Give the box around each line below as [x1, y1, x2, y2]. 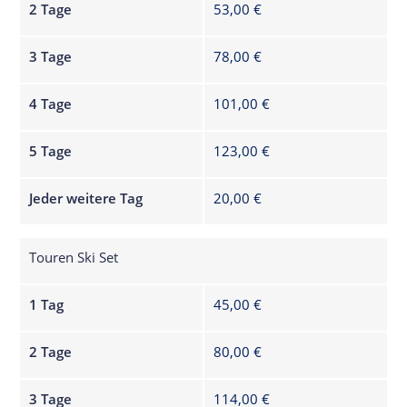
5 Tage [29, 141, 73, 160]
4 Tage [29, 94, 73, 113]
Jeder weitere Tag [29, 188, 144, 207]
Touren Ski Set [29, 247, 119, 266]
